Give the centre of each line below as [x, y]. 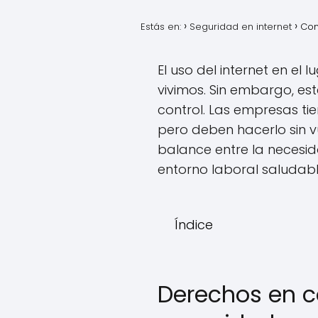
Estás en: [161, 27]
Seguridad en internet [241, 27]
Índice [194, 225]
